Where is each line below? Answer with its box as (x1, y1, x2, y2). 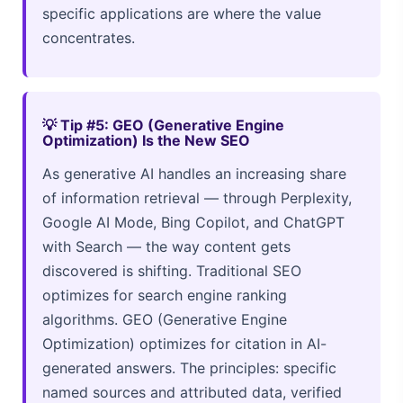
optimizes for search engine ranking (42, 285, 287, 304)
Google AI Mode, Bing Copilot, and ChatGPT (42, 212, 345, 231)
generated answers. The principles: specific (42, 358, 336, 377)
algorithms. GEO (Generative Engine (42, 309, 287, 328)
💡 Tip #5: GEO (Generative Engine (42, 115, 284, 134)
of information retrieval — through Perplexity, (42, 188, 352, 207)
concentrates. (42, 28, 135, 47)
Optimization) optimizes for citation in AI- (42, 334, 327, 353)
